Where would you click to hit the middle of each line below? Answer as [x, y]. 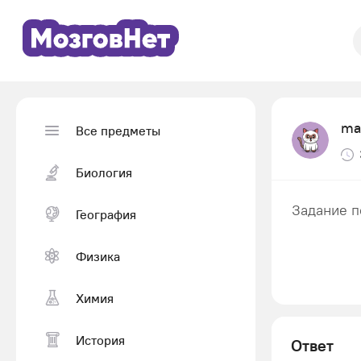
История [100, 340]
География [106, 214]
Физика [98, 256]
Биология [104, 172]
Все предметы [118, 130]
